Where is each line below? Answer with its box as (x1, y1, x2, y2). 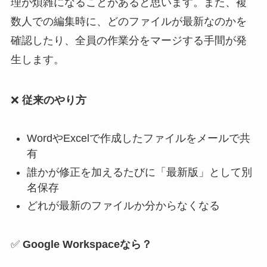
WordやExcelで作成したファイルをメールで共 (26, 132, 250, 145)
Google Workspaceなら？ (22, 238, 152, 251)
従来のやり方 (21, 94, 86, 106)
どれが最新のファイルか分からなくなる (26, 200, 220, 212)
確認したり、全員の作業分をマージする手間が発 (10, 34, 247, 46)
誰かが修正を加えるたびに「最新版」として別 (26, 166, 252, 178)
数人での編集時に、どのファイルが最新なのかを (10, 15, 247, 27)
